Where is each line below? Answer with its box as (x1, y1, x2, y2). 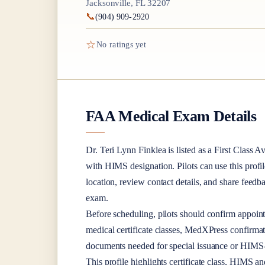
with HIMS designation (86, 160, 173, 171)
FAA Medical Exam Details (86, 107, 257, 125)
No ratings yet (96, 40, 146, 50)
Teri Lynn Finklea (99, 144, 166, 155)
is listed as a (166, 144, 215, 155)
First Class (214, 144, 253, 155)
